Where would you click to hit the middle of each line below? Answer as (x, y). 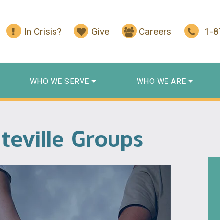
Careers (155, 32)
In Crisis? (42, 32)
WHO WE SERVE (59, 81)
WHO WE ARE (161, 81)
